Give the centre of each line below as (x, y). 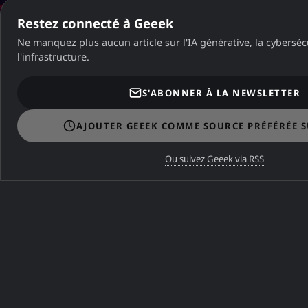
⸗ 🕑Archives (119, 249)
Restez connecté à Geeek (95, 23)
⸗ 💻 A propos (41, 249)
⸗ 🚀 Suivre (273, 249)
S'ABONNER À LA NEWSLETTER (221, 93)
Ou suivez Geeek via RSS (214, 159)
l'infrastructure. (53, 57)
